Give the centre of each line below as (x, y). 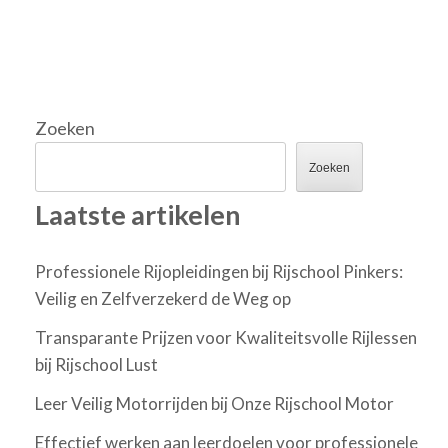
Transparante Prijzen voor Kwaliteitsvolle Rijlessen (226, 337)
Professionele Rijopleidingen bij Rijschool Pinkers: (219, 271)
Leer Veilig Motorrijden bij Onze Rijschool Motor (214, 403)
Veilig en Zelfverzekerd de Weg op (163, 298)
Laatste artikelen (138, 215)
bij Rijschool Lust (96, 364)
